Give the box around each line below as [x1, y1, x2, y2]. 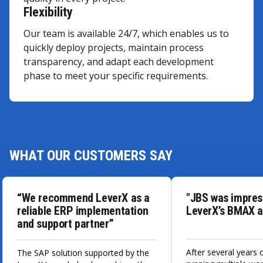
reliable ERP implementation [17, 203, 149, 218]
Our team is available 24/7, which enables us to [23, 26, 229, 40]
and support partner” [17, 216, 114, 231]
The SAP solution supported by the [17, 247, 149, 258]
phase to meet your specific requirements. [23, 69, 208, 82]
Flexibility [23, 4, 73, 19]
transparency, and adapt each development [23, 55, 214, 68]
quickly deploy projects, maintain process [23, 41, 204, 54]
